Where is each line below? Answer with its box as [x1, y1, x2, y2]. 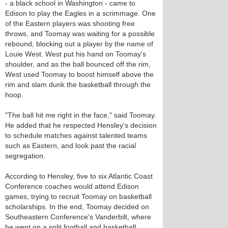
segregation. [5, 152, 45, 160]
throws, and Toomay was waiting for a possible [5, 30, 155, 38]
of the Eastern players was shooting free [5, 19, 135, 27]
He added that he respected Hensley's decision [5, 121, 157, 129]
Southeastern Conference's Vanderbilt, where [5, 213, 151, 221]
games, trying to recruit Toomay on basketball [5, 192, 152, 201]
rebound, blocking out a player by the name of [5, 40, 153, 48]
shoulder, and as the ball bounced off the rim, [5, 60, 151, 68]
